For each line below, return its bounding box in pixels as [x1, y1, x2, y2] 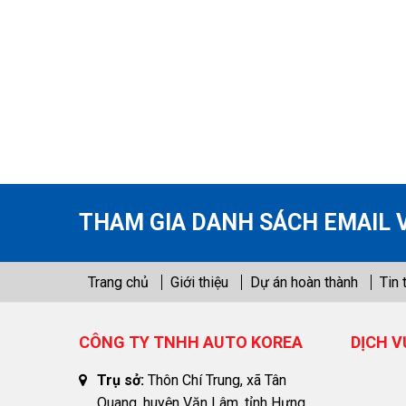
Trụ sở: [97, 372, 144, 389]
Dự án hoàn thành [250, 274, 358, 291]
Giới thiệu [170, 274, 228, 291]
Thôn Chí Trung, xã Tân [144, 372, 286, 389]
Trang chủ [88, 274, 149, 291]
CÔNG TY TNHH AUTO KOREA [79, 333, 303, 352]
